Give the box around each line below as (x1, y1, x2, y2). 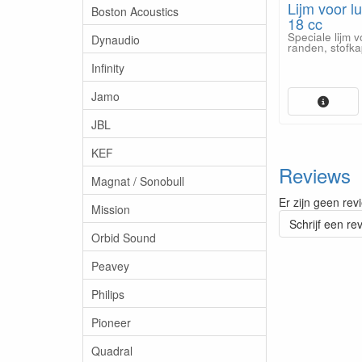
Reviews (279, 160, 351, 189)
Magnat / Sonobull (91, 172, 184, 189)
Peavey (91, 257, 129, 274)
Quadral (91, 342, 133, 359)
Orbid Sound (91, 229, 156, 246)
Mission (91, 200, 130, 217)
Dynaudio (91, 31, 140, 48)
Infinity (91, 59, 124, 76)
